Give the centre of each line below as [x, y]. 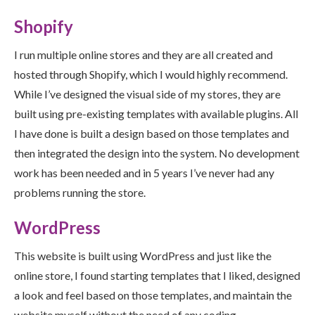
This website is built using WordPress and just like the [143, 256]
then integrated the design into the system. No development [157, 153]
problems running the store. [80, 193]
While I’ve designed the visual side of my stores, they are [147, 94]
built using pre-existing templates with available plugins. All [156, 114]
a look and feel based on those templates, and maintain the [153, 295]
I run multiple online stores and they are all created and [143, 55]
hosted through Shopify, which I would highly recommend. [151, 75]
